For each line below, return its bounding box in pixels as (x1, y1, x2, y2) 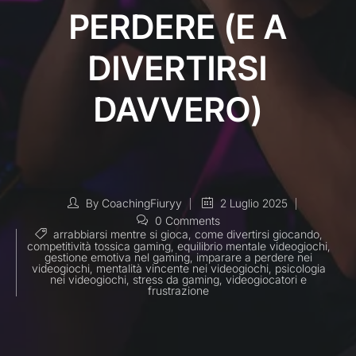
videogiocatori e (226, 273, 307, 287)
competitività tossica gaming (26, 239, 171, 253)
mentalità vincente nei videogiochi (95, 261, 269, 276)
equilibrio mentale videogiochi (176, 239, 327, 253)
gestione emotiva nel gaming (44, 250, 190, 265)
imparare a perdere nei (196, 250, 312, 265)
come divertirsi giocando (194, 227, 319, 241)
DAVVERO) (93, 89, 263, 130)
